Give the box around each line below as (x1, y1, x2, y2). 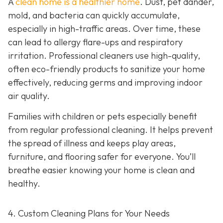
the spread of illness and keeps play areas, (8, 137, 176, 149)
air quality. (8, 90, 50, 102)
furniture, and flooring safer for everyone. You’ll (8, 151, 196, 163)
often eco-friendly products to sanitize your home (8, 63, 205, 75)
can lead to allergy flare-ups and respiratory (8, 36, 183, 48)
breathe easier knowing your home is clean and (8, 164, 195, 176)
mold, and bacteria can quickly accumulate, (8, 9, 180, 21)
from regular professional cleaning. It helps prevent (8, 124, 213, 136)
